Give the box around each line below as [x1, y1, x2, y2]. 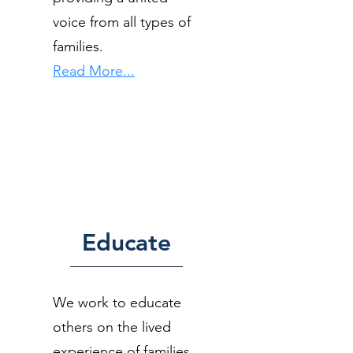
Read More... [53, 62, 135, 80]
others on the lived [53, 318, 171, 336]
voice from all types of [53, 13, 191, 31]
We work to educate [53, 294, 181, 311]
